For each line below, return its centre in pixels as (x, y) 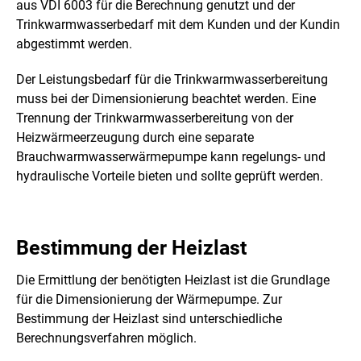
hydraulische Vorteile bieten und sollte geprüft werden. (170, 176)
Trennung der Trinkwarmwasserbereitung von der (155, 118)
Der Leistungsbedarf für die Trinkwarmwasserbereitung (172, 79)
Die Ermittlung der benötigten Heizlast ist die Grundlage (173, 280)
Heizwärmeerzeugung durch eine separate (135, 137)
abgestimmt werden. (74, 44)
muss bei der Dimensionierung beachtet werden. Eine (166, 98)
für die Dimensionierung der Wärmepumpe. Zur (149, 300)
